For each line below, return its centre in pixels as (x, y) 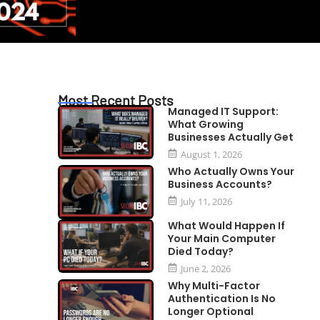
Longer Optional (211, 311)
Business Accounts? (220, 184)
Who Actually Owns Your (231, 171)
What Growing (206, 124)
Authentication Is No (222, 298)
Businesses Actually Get (231, 137)
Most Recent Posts (115, 100)
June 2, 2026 (206, 268)
